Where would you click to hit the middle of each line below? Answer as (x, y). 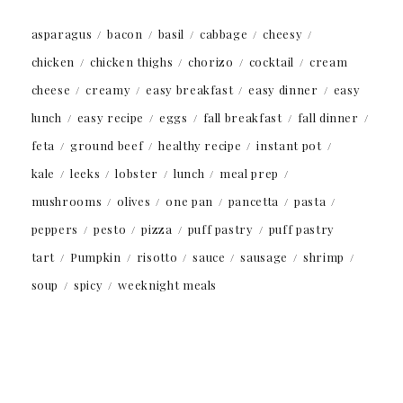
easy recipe (110, 117)
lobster (137, 173)
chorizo (211, 61)
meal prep (250, 173)
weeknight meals (168, 284)
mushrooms (67, 201)
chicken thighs (132, 61)
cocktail (271, 61)
